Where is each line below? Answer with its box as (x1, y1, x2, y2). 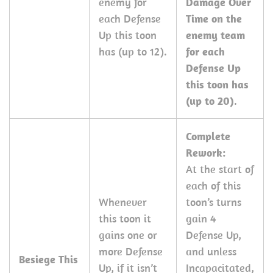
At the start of (186, 162, 254, 176)
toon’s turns (186, 195, 241, 209)
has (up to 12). (99, 44, 167, 58)
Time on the (186, 12, 242, 26)
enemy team (186, 28, 245, 42)
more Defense (99, 244, 163, 258)
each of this (186, 179, 241, 193)
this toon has (186, 77, 249, 91)
